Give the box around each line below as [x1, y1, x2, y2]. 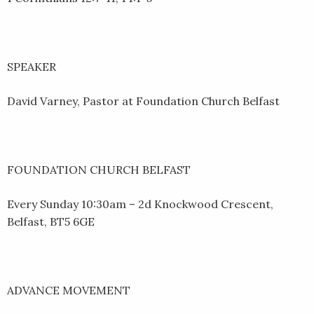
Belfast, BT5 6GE [7, 214, 95, 228]
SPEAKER [7, 59, 56, 74]
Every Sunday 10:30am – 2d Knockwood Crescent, [7, 196, 273, 211]
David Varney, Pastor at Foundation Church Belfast [7, 93, 280, 108]
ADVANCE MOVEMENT [7, 282, 130, 297]
